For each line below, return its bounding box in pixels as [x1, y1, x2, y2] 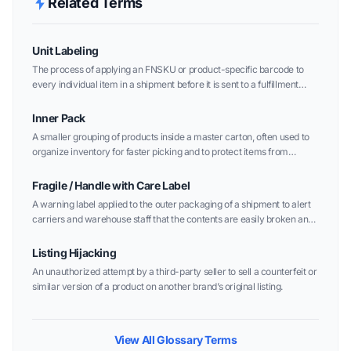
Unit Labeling [32, 44, 99, 57]
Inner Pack [32, 111, 85, 125]
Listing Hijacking [32, 246, 117, 259]
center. [32, 93, 61, 105]
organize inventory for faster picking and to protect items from [32, 146, 288, 157]
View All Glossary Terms [114, 333, 237, 346]
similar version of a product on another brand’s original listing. [32, 280, 283, 292]
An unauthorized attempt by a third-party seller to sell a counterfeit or [32, 266, 317, 277]
